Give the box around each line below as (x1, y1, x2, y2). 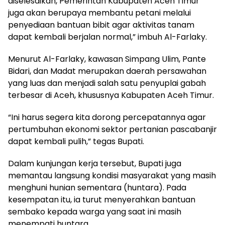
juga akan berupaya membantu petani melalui (8, 7, 191, 19)
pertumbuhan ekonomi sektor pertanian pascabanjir (8, 124, 217, 136)
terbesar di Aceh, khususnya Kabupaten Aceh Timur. (8, 89, 214, 101)
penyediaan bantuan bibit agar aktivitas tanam (8, 19, 194, 31)
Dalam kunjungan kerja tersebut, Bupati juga (8, 158, 181, 170)
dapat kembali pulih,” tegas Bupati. (8, 136, 144, 148)
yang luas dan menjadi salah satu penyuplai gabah (8, 77, 206, 89)
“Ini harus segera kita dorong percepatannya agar (8, 111, 206, 124)
